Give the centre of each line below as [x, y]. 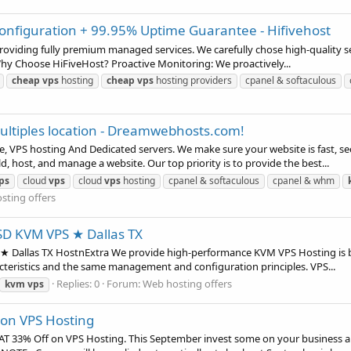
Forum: [125, 283]
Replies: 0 [78, 283]
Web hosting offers [187, 283]
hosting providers [193, 80]
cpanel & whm [304, 180]
